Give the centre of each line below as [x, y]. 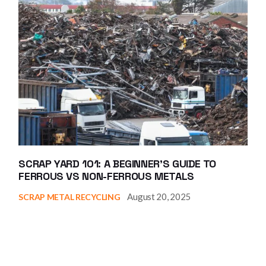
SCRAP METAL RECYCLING [69, 197]
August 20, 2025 [159, 197]
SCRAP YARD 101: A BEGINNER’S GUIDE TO [118, 164]
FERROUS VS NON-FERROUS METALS [106, 176]
